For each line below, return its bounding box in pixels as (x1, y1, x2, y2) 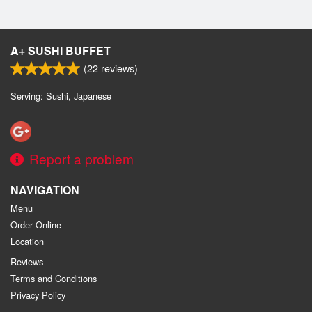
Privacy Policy (10, 288, 65, 302)
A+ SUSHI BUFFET (10, 42, 111, 58)
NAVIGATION (10, 182, 79, 198)
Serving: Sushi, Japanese (10, 88, 111, 102)
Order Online (10, 218, 61, 232)
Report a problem (29, 149, 134, 169)
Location (10, 235, 44, 249)
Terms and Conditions (10, 272, 97, 286)
